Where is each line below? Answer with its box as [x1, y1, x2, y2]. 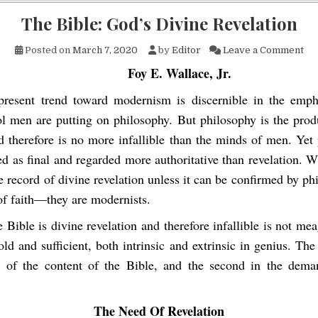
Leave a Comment [222, 45, 304, 55]
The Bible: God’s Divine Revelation [21, 12, 297, 35]
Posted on [22, 45, 72, 55]
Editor [171, 45, 201, 55]
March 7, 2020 [72, 45, 138, 55]
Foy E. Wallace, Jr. [127, 64, 231, 82]
